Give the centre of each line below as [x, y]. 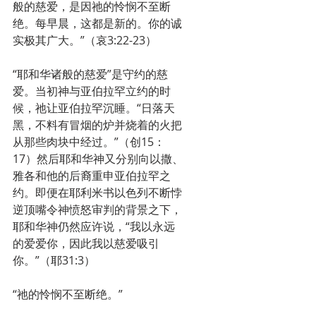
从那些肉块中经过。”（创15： [89, 142]
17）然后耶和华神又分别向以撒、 [98, 159]
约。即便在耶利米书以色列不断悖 [97, 193]
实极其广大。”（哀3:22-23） [85, 40]
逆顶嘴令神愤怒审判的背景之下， [97, 209]
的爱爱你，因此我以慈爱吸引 [86, 243]
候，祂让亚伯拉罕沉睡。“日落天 [94, 108]
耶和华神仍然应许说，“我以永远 [94, 226]
